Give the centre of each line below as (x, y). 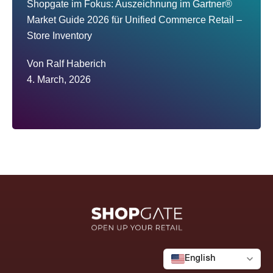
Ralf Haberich (76, 64)
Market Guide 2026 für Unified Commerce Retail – (134, 20)
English (200, 258)
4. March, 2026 (59, 80)
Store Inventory (59, 36)
